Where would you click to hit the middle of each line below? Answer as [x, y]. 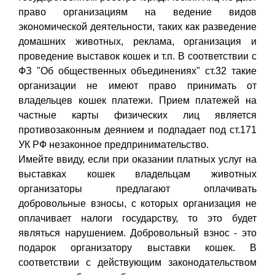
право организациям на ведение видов [137, 12]
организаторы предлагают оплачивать [137, 188]
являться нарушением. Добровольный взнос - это [137, 233]
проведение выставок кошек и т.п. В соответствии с [137, 56]
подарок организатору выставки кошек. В [137, 247]
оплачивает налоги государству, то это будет [137, 218]
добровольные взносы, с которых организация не [137, 203]
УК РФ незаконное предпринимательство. [114, 144]
